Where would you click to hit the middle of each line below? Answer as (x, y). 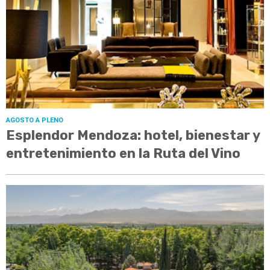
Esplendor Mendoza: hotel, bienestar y (133, 136)
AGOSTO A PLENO (35, 121)
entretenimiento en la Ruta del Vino (123, 154)
